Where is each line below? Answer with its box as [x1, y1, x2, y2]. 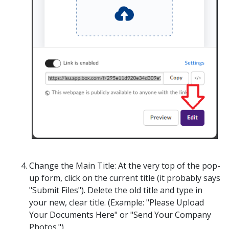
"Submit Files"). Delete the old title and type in [29, 185, 202, 196]
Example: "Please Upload [110, 197, 204, 208]
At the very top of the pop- [116, 160, 220, 171]
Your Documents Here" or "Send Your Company [29, 209, 211, 220]
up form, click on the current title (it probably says [29, 172, 220, 184]
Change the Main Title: [29, 160, 116, 171]
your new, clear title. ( [29, 197, 110, 208]
